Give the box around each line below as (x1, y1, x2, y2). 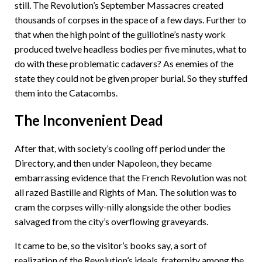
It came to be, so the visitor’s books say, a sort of (15, 240, 207, 251)
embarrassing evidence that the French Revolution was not (15, 172, 247, 183)
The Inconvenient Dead (15, 112, 163, 129)
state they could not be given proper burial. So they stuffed (15, 73, 247, 84)
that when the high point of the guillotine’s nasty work (15, 29, 226, 40)
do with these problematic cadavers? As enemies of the (15, 58, 233, 69)
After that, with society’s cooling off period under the (15, 143, 225, 154)
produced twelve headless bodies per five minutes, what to (15, 43, 247, 54)
